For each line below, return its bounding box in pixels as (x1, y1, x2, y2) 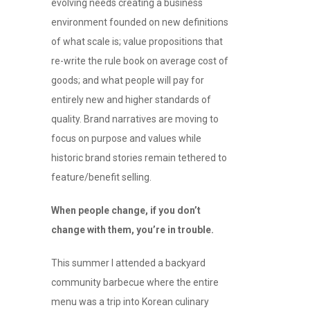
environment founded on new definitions (51, 17, 228, 28)
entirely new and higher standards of (51, 94, 211, 106)
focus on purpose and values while (51, 133, 201, 145)
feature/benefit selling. (51, 172, 152, 183)
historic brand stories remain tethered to (51, 152, 227, 164)
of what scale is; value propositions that (51, 36, 223, 48)
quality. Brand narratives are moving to (51, 113, 219, 125)
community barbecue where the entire (51, 277, 219, 289)
